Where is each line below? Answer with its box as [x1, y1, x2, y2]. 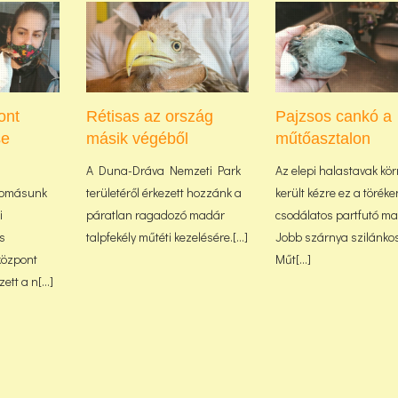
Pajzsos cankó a [275, 107, 393, 125]
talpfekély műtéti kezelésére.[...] [85, 227, 248, 245]
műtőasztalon [275, 129, 371, 147]
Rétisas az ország [85, 107, 213, 125]
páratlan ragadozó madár [85, 205, 225, 223]
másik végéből [85, 129, 188, 147]
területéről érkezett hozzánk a [85, 183, 242, 201]
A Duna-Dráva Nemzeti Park [85, 161, 241, 179]
